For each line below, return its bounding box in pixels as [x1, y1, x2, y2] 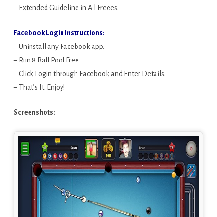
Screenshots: [14, 108, 55, 116]
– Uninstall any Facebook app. [14, 43, 104, 50]
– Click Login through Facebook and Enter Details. [14, 70, 166, 77]
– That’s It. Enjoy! [14, 83, 65, 91]
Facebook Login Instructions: [14, 29, 105, 37]
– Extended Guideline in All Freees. [14, 4, 119, 12]
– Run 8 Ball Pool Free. [14, 56, 80, 64]
